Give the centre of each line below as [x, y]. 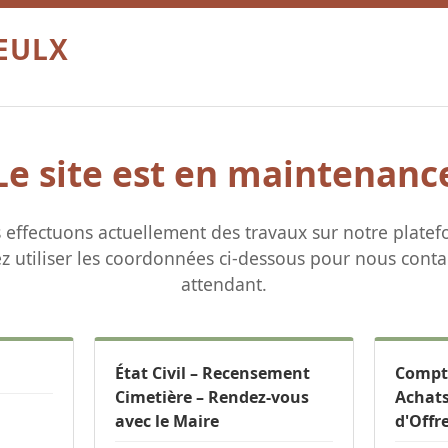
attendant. [224, 284]
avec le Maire [167, 421]
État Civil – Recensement [212, 373]
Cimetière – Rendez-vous [212, 397]
